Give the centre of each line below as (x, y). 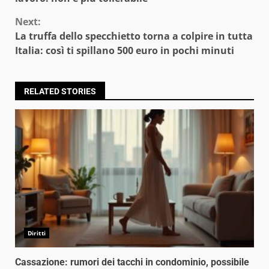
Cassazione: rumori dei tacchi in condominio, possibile (132, 262)
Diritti (37, 233)
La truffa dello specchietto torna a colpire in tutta (134, 36)
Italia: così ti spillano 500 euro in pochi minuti (125, 50)
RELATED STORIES (60, 91)
